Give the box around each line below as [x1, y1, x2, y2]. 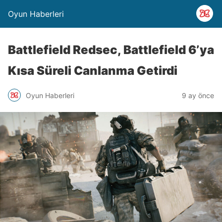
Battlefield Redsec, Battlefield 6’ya [8, 43, 214, 57]
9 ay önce [182, 91, 214, 100]
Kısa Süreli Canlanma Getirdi [8, 63, 177, 78]
